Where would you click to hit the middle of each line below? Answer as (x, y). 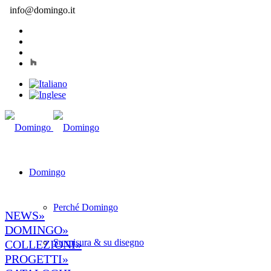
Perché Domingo (86, 207)
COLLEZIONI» (43, 244)
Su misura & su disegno (99, 242)
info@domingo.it (42, 10)
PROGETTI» (37, 259)
